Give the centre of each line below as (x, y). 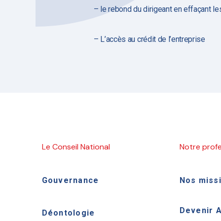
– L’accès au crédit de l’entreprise (149, 39)
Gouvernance (70, 180)
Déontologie (68, 213)
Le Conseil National (76, 147)
